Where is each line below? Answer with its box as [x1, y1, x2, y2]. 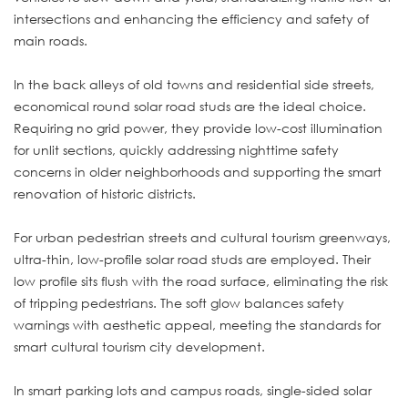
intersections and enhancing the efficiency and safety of [14, 9, 369, 27]
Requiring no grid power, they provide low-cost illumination [14, 118, 382, 137]
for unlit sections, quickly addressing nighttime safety [14, 140, 339, 158]
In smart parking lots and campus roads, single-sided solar [14, 381, 372, 399]
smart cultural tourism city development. [14, 337, 265, 355]
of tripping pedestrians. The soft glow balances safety [14, 293, 344, 311]
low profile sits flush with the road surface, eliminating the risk [14, 271, 388, 290]
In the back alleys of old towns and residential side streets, [14, 75, 374, 93]
